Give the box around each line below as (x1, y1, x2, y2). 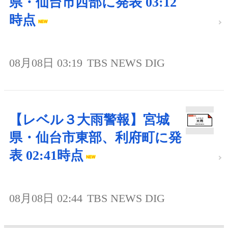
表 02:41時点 (9, 148, 83, 163)
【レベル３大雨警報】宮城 (9, 112, 169, 128)
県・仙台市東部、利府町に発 (9, 130, 182, 146)
